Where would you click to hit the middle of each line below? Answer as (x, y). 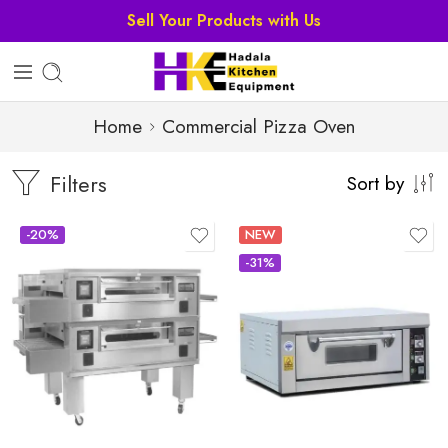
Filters (75, 184)
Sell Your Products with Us (224, 20)
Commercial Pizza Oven (258, 126)
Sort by (375, 183)
